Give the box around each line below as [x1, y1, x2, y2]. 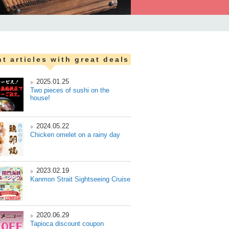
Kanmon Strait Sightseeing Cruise [30, 175, 130, 183]
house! [30, 94, 50, 102]
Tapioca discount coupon [30, 220, 104, 227]
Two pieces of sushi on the [30, 86, 109, 94]
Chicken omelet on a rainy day [30, 131, 120, 139]
